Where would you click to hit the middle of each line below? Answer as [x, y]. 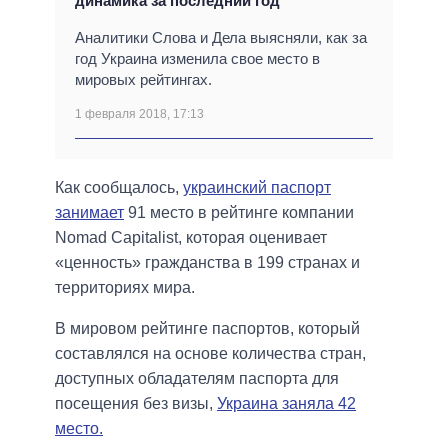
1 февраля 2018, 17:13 [139, 113]
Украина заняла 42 [286, 403]
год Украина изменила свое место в [197, 58]
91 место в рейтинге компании [239, 212]
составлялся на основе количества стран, [210, 353]
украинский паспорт [257, 187]
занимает [89, 212]
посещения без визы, [136, 403]
